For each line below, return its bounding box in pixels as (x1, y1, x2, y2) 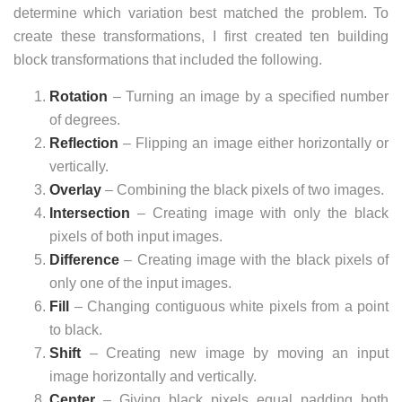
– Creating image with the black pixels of (119, 252, 389, 268)
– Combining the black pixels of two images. (101, 182, 384, 198)
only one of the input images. (49, 275, 232, 292)
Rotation (49, 89, 108, 105)
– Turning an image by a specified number (108, 89, 389, 105)
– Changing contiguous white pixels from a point (69, 299, 389, 315)
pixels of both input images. (49, 229, 223, 245)
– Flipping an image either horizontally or (118, 135, 389, 152)
